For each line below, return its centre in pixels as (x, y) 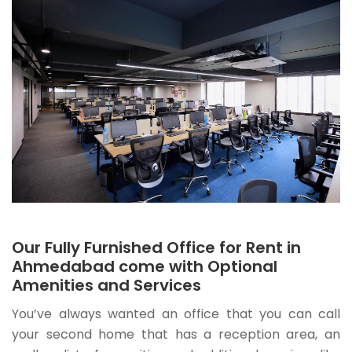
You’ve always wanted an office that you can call (176, 313)
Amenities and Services (106, 285)
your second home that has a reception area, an (176, 334)
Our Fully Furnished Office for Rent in (156, 247)
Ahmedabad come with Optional (145, 266)
